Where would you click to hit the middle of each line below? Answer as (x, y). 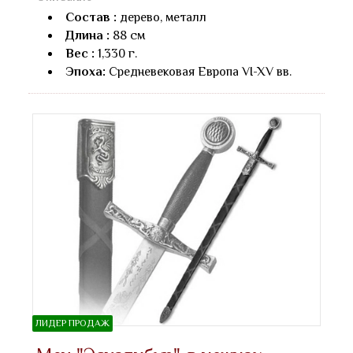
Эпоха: (87, 72)
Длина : (87, 36)
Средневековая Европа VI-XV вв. (200, 72)
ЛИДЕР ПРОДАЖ (72, 323)
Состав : (91, 18)
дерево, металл (162, 18)
